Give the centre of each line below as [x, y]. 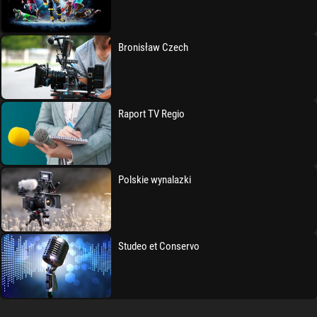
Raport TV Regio [152, 114]
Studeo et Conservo [159, 247]
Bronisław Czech [154, 48]
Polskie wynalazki [155, 180]
